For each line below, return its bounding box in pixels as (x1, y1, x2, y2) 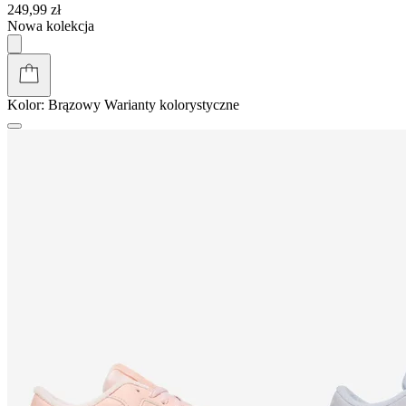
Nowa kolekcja (7, 17, 94, 34)
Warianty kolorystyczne (104, 96, 239, 112)
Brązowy (44, 96, 104, 112)
